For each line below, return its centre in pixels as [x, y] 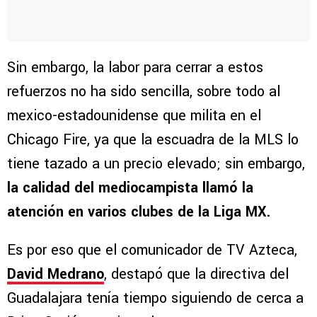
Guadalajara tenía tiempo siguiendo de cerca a [155, 299]
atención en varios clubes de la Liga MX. [139, 212]
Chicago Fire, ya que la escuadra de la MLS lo [153, 140]
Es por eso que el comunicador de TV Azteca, [152, 250]
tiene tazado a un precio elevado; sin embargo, [156, 164]
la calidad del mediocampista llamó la [130, 188]
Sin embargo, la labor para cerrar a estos [135, 68]
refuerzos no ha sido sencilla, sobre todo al [144, 92]
